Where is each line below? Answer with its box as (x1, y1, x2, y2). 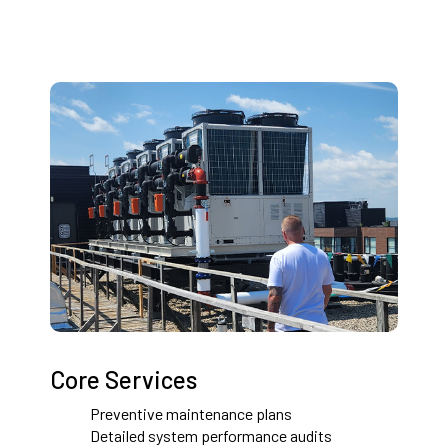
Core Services (50, 364, 197, 394)
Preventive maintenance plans (90, 403, 292, 423)
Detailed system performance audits (90, 425, 332, 445)
